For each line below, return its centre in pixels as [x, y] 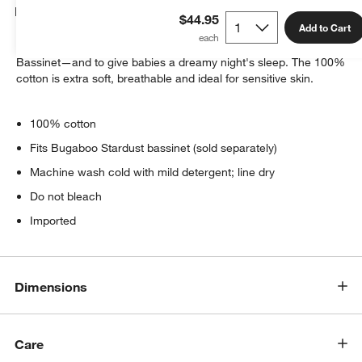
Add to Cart [325, 27]
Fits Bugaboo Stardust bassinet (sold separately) [154, 147]
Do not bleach [66, 196]
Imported [53, 220]
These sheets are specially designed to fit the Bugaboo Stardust [180, 46]
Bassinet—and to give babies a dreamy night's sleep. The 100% [181, 62]
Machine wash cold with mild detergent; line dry [153, 172]
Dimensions [51, 286]
